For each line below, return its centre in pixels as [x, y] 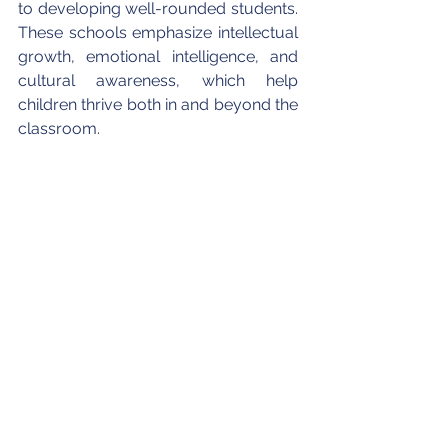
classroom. [59, 129]
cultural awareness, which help [160, 81]
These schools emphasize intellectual [160, 33]
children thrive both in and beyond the [160, 105]
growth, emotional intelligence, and [160, 57]
